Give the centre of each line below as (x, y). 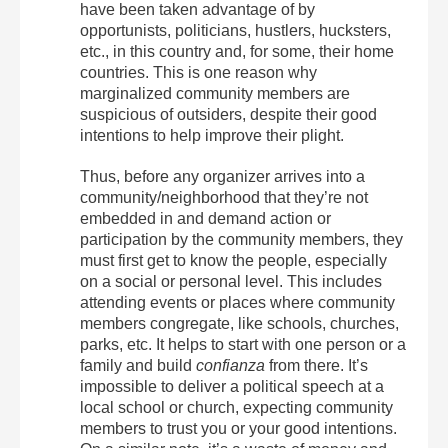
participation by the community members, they (241, 239)
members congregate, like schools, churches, (239, 323)
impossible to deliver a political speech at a (232, 386)
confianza (230, 365)
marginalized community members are (215, 93)
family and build (138, 365)
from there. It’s (316, 365)
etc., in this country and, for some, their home (237, 51)
